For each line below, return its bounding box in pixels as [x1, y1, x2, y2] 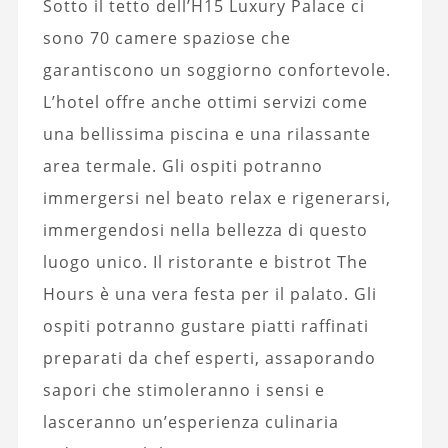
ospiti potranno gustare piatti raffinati [42, 314, 369, 337]
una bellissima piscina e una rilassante [42, 122, 371, 145]
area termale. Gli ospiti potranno [42, 154, 323, 177]
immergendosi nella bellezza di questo [42, 218, 368, 241]
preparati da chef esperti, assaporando [42, 346, 376, 369]
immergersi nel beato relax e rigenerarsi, [42, 186, 391, 209]
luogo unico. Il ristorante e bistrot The [42, 250, 368, 273]
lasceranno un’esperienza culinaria [42, 410, 339, 433]
